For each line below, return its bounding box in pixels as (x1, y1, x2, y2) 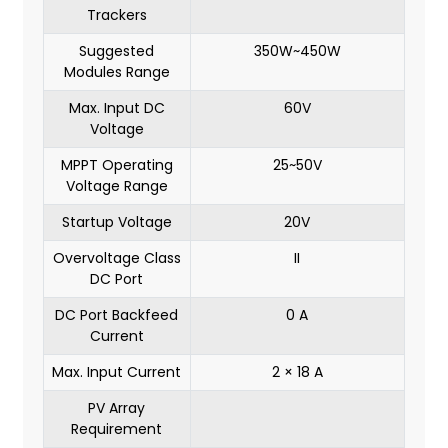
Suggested (79, 41, 155, 62)
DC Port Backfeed (55, 305, 179, 326)
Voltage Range (65, 176, 168, 197)
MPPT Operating (60, 155, 173, 176)
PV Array (88, 398, 146, 419)
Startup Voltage (61, 212, 172, 233)
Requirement (71, 419, 163, 440)
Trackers (86, 5, 147, 26)
